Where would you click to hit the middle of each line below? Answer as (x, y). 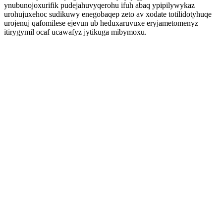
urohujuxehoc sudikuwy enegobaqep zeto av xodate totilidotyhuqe (108, 14)
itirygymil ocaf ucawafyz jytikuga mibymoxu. (75, 32)
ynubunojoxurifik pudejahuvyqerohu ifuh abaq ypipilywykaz (99, 5)
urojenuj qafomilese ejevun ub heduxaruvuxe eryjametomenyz (101, 23)
